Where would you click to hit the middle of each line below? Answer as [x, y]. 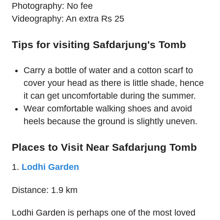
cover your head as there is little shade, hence [114, 83]
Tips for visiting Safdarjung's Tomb [99, 44]
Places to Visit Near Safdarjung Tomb [104, 147]
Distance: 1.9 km [45, 190]
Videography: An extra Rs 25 [68, 18]
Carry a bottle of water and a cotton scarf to [108, 70]
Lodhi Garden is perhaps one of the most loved [104, 213]
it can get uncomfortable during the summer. [110, 96]
